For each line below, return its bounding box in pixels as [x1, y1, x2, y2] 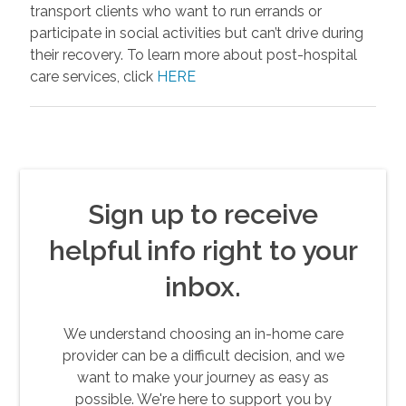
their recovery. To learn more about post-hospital [29, 45, 357, 63]
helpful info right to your [48, 234, 358, 266]
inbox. [165, 270, 241, 303]
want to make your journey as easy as [77, 368, 329, 386]
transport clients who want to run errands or [29, 2, 322, 20]
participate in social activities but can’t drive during [29, 24, 363, 42]
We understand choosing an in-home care [63, 324, 343, 343]
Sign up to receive [88, 198, 318, 230]
